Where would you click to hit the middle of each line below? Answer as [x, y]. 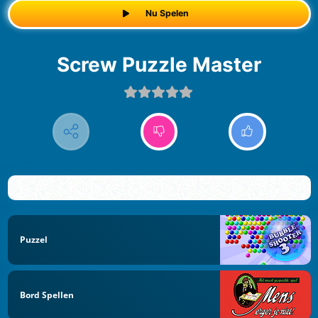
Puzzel [34, 239]
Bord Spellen [47, 295]
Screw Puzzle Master [165, 64]
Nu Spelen [167, 13]
